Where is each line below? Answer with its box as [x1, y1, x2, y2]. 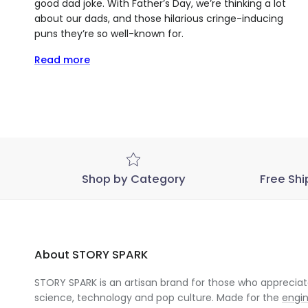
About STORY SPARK [34, 247, 148, 263]
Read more [34, 53, 90, 67]
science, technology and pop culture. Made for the [34, 291, 282, 305]
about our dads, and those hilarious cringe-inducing [34, 12, 283, 26]
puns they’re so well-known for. [34, 27, 184, 41]
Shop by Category [81, 171, 186, 188]
